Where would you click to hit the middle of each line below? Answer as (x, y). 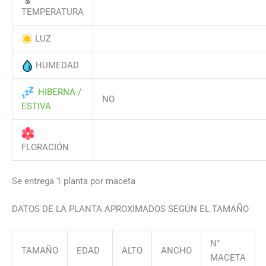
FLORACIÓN (45, 147)
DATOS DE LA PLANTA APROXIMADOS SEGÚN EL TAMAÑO (130, 209)
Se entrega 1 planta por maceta (74, 181)
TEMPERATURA (52, 12)
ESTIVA (36, 106)
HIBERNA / (59, 92)
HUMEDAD (57, 65)
